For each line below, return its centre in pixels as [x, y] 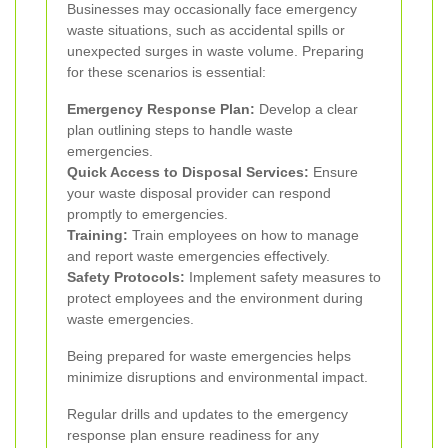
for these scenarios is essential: [166, 71]
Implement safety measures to [283, 276]
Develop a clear [306, 108]
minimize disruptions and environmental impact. [217, 376]
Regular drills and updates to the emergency [207, 413]
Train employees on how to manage [243, 234]
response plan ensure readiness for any [193, 434]
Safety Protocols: [126, 276]
